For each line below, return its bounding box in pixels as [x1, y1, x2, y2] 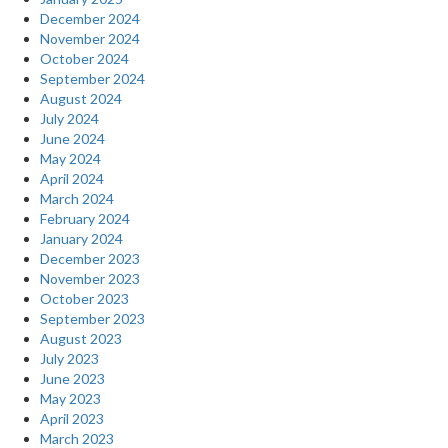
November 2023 [40, 270, 140, 288]
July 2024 [40, 110, 99, 128]
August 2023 [40, 330, 122, 348]
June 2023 [40, 370, 105, 388]
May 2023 [40, 390, 101, 408]
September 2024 [40, 70, 145, 88]
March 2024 [40, 190, 114, 208]
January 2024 [40, 230, 123, 248]
